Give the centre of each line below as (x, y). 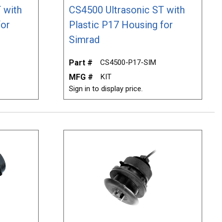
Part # (81, 62)
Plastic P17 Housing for (121, 25)
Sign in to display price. (106, 88)
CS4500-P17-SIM (128, 62)
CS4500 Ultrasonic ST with (127, 10)
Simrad (84, 39)
